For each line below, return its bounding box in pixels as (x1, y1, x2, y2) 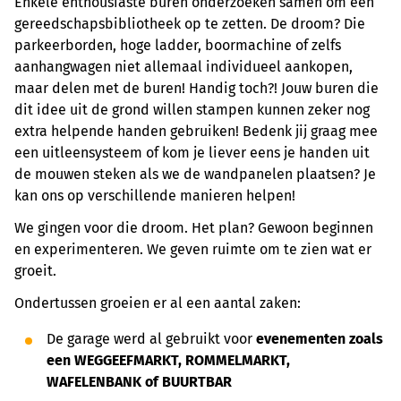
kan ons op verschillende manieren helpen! (14, 187, 295, 204)
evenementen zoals (256, 330, 383, 347)
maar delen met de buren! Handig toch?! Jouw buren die (14, 80, 379, 97)
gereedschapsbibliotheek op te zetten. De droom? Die (14, 15, 365, 32)
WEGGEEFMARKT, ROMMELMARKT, (74, 352, 290, 369)
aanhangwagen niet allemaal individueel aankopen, (14, 58, 353, 75)
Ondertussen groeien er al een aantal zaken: (14, 294, 301, 311)
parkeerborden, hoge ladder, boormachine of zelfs (14, 37, 341, 54)
